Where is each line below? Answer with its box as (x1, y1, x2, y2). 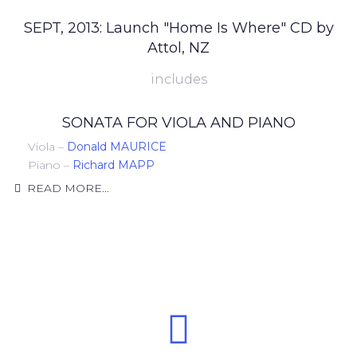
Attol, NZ (147, 39, 210, 57)
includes (150, 72, 207, 87)
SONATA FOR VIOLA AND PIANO (61, 114, 296, 131)
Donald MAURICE (67, 139, 167, 154)
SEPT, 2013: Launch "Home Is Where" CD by (23, 19, 334, 37)
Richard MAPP (73, 158, 155, 172)
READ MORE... (27, 181, 109, 195)
